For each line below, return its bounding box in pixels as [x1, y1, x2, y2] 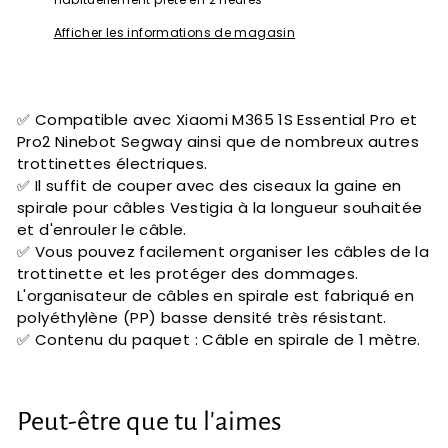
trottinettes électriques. [17, 152, 208, 174]
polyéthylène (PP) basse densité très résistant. [17, 306, 387, 328]
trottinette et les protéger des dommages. [17, 262, 359, 284]
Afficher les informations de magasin [53, 23, 296, 41]
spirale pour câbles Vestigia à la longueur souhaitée [17, 196, 423, 218]
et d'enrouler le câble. [17, 218, 187, 240]
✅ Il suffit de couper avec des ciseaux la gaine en [17, 174, 402, 196]
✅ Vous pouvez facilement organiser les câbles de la [17, 240, 430, 262]
